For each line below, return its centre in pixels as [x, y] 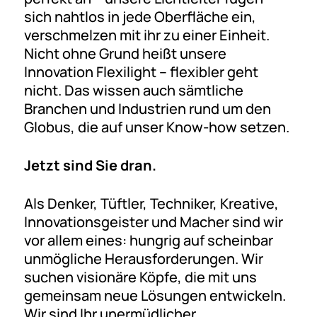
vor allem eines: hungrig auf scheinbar [148, 240]
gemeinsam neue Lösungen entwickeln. [155, 295]
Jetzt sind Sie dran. [90, 165]
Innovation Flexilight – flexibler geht [141, 71]
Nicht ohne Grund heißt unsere [125, 53]
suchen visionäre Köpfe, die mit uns [140, 277]
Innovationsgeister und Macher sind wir [153, 221]
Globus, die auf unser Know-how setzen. [156, 127]
